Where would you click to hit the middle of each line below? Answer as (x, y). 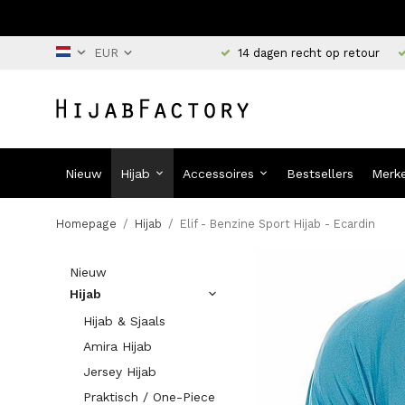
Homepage (86, 224)
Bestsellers (320, 173)
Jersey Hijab (120, 372)
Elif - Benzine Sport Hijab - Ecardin (278, 224)
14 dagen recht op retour (308, 52)
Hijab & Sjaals (124, 321)
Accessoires (219, 173)
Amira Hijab (118, 346)
